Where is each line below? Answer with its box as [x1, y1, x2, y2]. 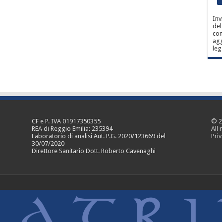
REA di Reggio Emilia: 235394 [31, 124, 112, 132]
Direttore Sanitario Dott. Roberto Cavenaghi [31, 147, 156, 155]
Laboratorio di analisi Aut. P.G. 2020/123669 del [31, 132, 166, 140]
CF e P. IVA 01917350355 [31, 117, 101, 125]
